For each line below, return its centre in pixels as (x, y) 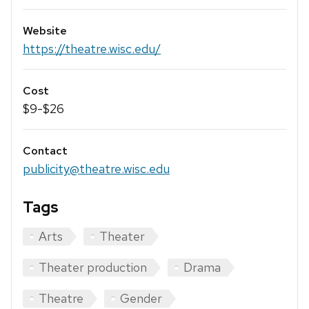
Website (45, 30)
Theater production (93, 268)
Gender (141, 299)
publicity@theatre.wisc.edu (96, 169)
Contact (45, 151)
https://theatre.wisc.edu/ (92, 48)
